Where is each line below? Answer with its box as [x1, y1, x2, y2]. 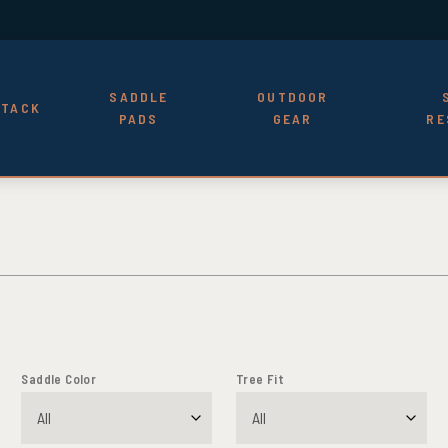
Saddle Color [21, 371, 97, 387]
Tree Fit [236, 371, 285, 387]
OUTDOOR [257, 88, 329, 105]
